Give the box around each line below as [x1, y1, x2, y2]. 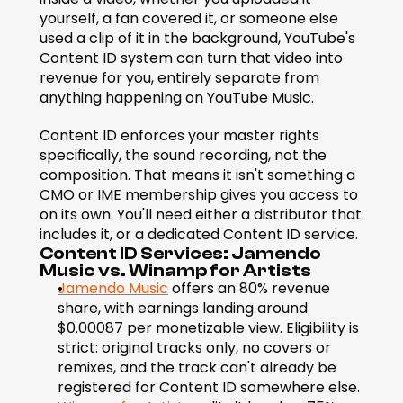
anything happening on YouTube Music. [40, 87, 314, 108]
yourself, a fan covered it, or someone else [40, 8, 338, 29]
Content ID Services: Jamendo [40, 243, 321, 264]
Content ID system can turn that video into [40, 48, 343, 68]
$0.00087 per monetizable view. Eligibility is [58, 318, 359, 338]
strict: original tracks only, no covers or [58, 337, 331, 358]
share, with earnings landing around [58, 298, 308, 318]
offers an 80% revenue [168, 278, 330, 299]
